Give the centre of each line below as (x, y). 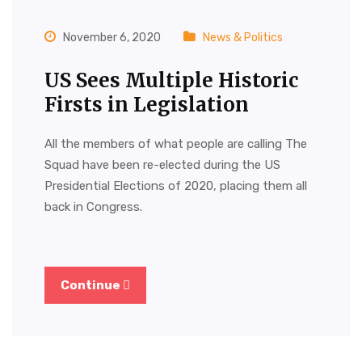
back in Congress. (93, 206)
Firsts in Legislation (147, 104)
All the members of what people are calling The (176, 143)
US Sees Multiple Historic (171, 80)
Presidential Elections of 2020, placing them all (176, 185)
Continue (92, 286)
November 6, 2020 (111, 37)
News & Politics (243, 37)
